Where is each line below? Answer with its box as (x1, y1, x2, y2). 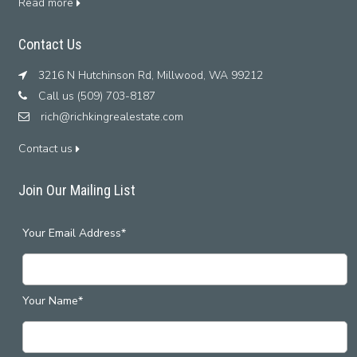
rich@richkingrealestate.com (40, 108, 183, 124)
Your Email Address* (22, 225, 126, 241)
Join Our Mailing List (18, 181, 135, 198)
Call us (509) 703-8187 (34, 88, 155, 104)
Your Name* (22, 292, 83, 308)
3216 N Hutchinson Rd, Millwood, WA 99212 (34, 67, 263, 83)
